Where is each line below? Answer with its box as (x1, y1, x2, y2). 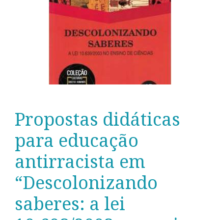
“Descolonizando (15, 172, 158, 193)
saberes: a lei (15, 193, 125, 215)
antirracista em (15, 151, 145, 172)
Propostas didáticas (15, 109, 180, 130)
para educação (15, 130, 138, 151)
